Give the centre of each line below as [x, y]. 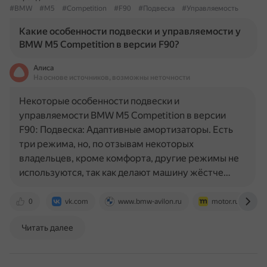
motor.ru [225, 201]
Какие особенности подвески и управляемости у [130, 31]
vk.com [77, 201]
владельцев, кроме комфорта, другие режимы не [129, 158]
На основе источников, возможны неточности [112, 77]
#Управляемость [210, 8]
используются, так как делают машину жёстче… [125, 173]
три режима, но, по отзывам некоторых [106, 144]
